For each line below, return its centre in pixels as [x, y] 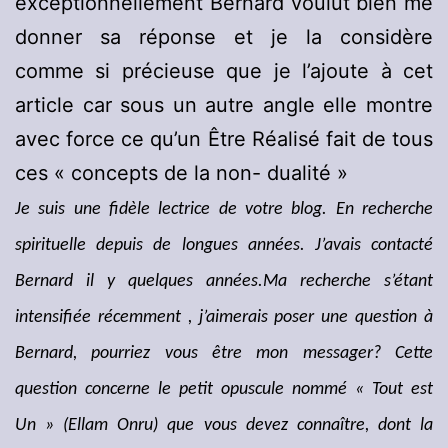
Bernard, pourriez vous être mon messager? [205, 354]
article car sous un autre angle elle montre [224, 105]
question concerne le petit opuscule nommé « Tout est [224, 390]
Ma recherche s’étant [348, 282]
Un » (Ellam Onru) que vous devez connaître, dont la [224, 426]
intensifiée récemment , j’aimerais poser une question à [224, 318]
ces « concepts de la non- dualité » [181, 173]
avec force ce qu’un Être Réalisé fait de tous [224, 139]
